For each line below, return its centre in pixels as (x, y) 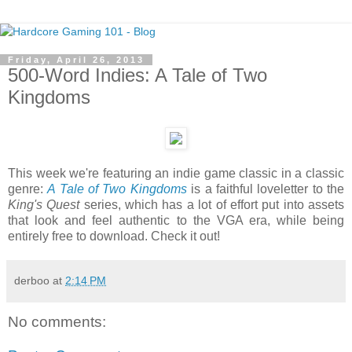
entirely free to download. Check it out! (114, 236)
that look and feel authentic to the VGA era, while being (176, 220)
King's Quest (44, 204)
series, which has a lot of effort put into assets (212, 204)
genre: (28, 189)
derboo (32, 280)
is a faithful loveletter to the (266, 189)
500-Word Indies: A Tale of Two (137, 75)
